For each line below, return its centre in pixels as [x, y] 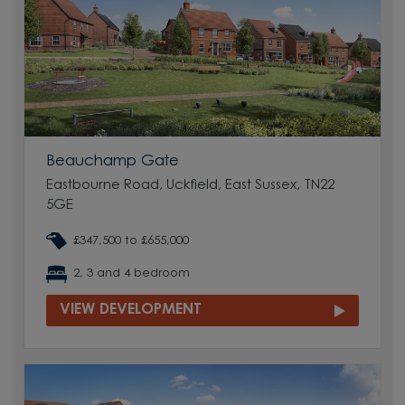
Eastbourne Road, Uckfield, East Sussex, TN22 [191, 186]
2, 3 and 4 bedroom [132, 274]
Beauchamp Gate [113, 161]
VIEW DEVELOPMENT [131, 310]
